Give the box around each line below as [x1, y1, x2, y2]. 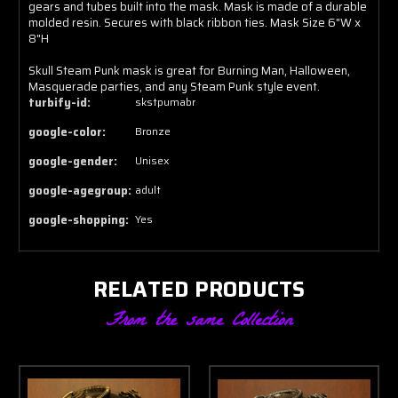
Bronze [135, 122, 171, 139]
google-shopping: [28, 210, 129, 229]
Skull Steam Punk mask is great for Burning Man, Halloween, [28, 60, 350, 80]
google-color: [28, 122, 106, 141]
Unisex [135, 151, 170, 169]
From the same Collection [106, 303, 292, 340]
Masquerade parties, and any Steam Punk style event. [28, 76, 320, 96]
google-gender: [28, 151, 117, 171]
